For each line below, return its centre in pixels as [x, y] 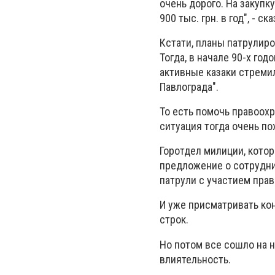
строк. [175, 220]
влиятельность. [196, 259]
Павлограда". [189, 87]
